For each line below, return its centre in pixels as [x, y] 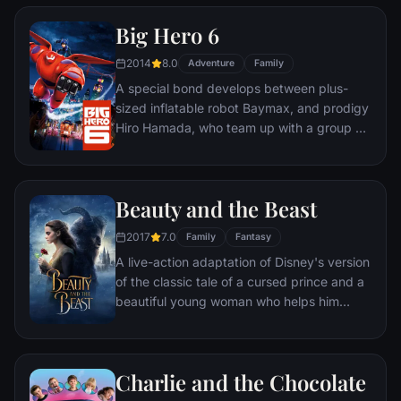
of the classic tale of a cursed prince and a [240, 281]
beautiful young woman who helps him [227, 301]
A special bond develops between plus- [232, 88]
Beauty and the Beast [216, 208]
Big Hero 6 [167, 34]
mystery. [141, 13]
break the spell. [161, 320]
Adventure [211, 63]
